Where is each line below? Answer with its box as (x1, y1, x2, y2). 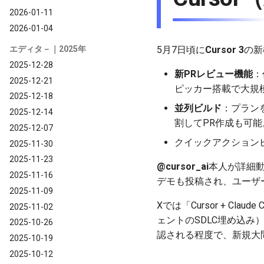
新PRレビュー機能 (174, 68, 253, 80)
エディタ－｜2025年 (9, 44, 86, 54)
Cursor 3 (205, 44, 244, 55)
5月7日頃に (157, 44, 205, 55)
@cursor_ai (157, 161, 209, 172)
